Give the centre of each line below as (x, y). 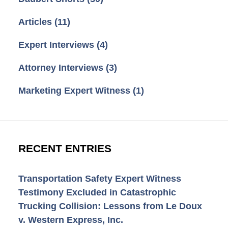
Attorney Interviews (62, 67)
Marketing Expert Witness (75, 90)
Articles (36, 22)
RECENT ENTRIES (65, 148)
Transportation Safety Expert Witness (99, 178)
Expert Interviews (57, 45)
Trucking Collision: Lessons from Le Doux (110, 206)
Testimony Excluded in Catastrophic (97, 192)
